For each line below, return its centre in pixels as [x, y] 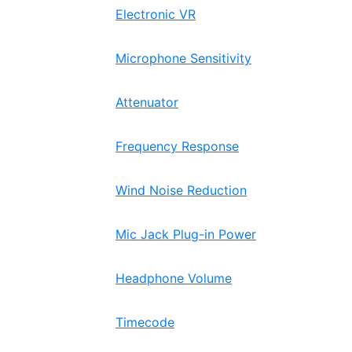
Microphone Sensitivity [183, 58]
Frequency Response [177, 146]
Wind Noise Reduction [181, 190]
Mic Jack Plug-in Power [186, 234]
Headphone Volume [174, 278]
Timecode [145, 322]
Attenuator [147, 102]
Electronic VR [156, 14]
